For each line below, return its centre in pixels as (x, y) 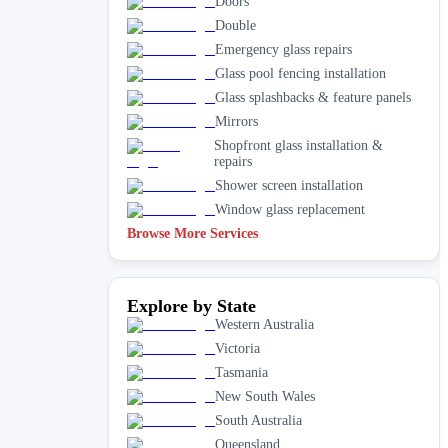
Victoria (237, 348)
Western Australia (264, 324)
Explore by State (191, 305)
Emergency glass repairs (283, 49)
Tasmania (241, 372)
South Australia (258, 420)
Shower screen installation (289, 185)
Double (235, 25)
